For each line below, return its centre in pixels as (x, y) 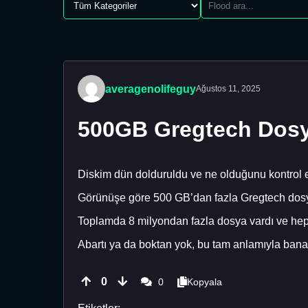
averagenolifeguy (151, 89)
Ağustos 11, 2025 (228, 89)
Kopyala (205, 282)
